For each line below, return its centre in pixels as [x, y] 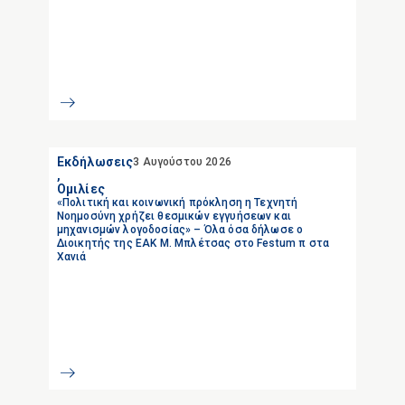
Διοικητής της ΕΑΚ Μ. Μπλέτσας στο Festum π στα [193, 243]
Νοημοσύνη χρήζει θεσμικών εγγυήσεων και [174, 216]
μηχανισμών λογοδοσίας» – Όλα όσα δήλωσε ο [180, 229]
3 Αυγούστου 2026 [182, 161]
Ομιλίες [80, 188]
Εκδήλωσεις [95, 161]
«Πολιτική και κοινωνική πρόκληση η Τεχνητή [177, 202]
